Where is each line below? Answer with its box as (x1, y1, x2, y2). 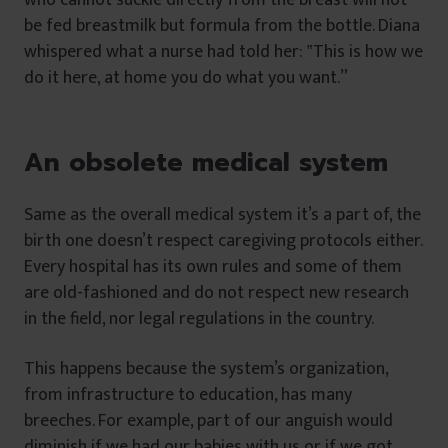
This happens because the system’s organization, (24, 354, 388, 385)
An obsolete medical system (24, 144, 388, 183)
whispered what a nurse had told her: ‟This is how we (24, 36, 423, 67)
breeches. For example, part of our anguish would (24, 406, 393, 437)
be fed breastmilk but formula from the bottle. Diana (24, 10, 420, 41)
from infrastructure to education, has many (24, 380, 352, 411)
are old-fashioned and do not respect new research (24, 278, 409, 309)
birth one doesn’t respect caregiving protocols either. (24, 226, 422, 257)
